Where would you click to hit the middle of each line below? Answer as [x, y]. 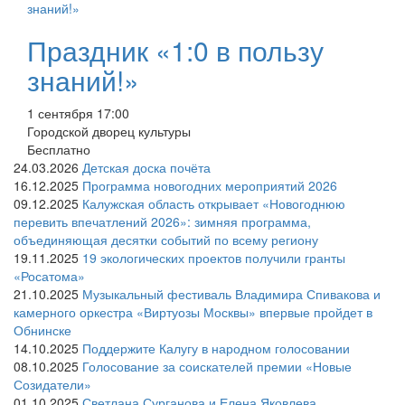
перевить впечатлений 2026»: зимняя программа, [162, 221]
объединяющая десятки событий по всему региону [166, 239]
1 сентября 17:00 [78, 113]
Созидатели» [52, 384]
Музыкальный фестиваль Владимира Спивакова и [231, 293]
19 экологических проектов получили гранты [214, 257]
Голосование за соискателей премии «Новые [217, 366]
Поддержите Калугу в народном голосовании [216, 348]
